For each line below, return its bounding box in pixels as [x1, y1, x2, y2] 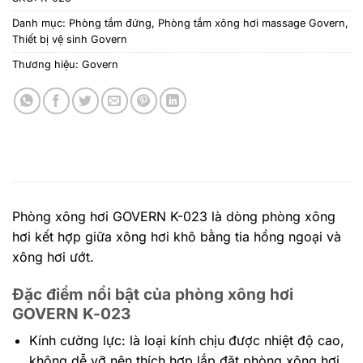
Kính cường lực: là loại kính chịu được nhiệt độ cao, [28, 332, 344, 349]
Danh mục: [12, 16, 69, 29]
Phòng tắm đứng [69, 16, 152, 29]
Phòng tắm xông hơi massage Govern [158, 16, 345, 29]
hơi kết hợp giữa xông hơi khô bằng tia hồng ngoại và [12, 228, 341, 245]
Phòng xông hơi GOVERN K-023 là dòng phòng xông [12, 207, 335, 224]
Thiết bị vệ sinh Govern [12, 32, 127, 45]
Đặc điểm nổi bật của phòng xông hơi [12, 284, 293, 304]
